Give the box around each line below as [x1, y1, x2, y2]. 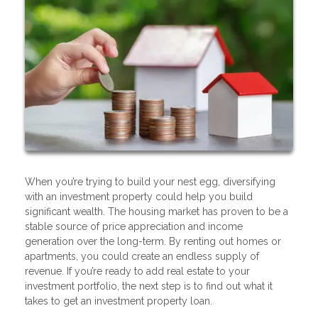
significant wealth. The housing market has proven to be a [25, 205, 288, 217]
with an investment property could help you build [25, 190, 253, 202]
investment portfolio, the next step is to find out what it [25, 280, 273, 292]
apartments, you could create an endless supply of [25, 250, 259, 262]
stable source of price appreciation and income [25, 220, 243, 232]
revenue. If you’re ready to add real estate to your [25, 265, 250, 277]
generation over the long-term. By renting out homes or [25, 235, 281, 247]
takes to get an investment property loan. [25, 295, 212, 307]
